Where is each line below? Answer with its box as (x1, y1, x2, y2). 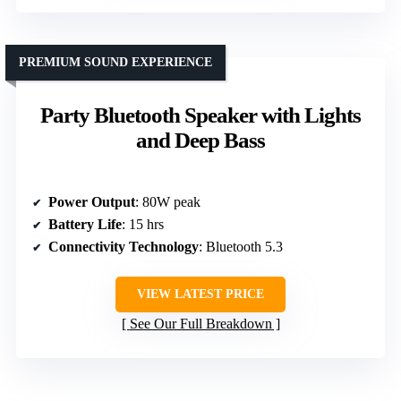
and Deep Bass (136, 127, 265, 152)
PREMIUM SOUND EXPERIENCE (19, 55, 212, 69)
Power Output (48, 193, 135, 209)
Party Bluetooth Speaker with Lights (40, 102, 361, 127)
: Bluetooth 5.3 (199, 238, 283, 254)
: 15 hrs (122, 216, 164, 232)
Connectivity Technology (48, 238, 199, 254)
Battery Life (48, 216, 122, 232)
